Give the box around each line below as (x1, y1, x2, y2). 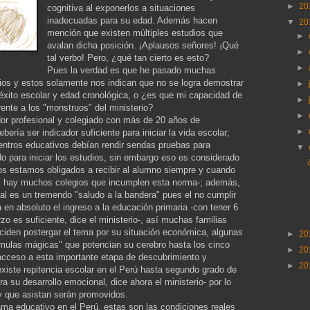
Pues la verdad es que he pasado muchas (47, 64, 217, 75)
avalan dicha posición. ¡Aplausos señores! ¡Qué (47, 39, 239, 51)
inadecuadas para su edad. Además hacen (47, 15, 218, 26)
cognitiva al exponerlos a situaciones (47, 2, 196, 13)
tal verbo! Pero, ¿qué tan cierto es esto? (47, 52, 210, 63)
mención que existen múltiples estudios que (47, 27, 224, 38)
